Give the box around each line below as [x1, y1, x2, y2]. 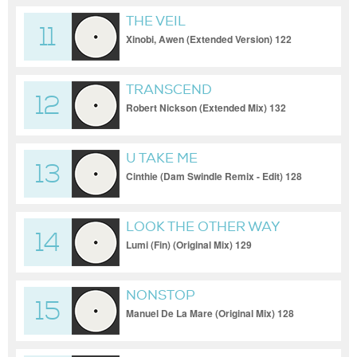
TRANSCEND [126, 81, 212, 98]
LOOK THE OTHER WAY [126, 218, 280, 235]
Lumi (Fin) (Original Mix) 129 [126, 237, 252, 252]
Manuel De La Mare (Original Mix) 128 [126, 306, 294, 320]
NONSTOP [126, 287, 195, 304]
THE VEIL [126, 13, 186, 29]
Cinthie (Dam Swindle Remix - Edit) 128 [126, 169, 302, 183]
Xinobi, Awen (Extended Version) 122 [126, 32, 292, 46]
